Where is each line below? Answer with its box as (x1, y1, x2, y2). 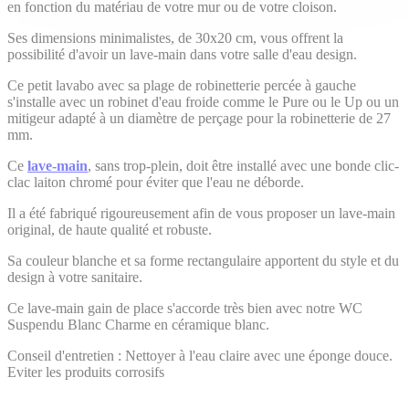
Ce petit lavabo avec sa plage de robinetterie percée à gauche (7, 77, 356, 93)
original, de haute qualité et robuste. (7, 221, 212, 237)
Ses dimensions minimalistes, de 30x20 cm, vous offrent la (7, 29, 343, 46)
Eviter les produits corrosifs (7, 363, 164, 380)
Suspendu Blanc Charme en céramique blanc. (7, 316, 269, 332)
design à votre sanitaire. (7, 268, 142, 285)
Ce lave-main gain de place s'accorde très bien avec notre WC (7, 299, 362, 316)
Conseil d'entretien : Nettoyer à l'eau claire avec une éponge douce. (7, 347, 393, 363)
